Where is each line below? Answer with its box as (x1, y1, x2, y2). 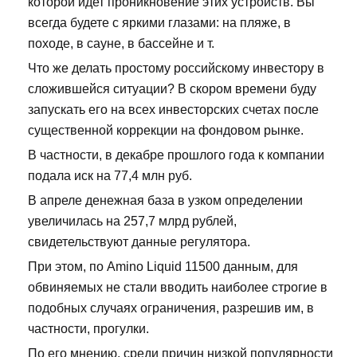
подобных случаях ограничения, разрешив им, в (28, 301, 314, 316)
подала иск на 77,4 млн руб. (28, 169, 192, 183)
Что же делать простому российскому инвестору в (28, 61, 324, 76)
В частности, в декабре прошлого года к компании (28, 148, 324, 163)
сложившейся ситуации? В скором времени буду (28, 82, 316, 96)
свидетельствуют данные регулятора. (28, 235, 250, 249)
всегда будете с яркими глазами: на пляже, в (28, 16, 291, 30)
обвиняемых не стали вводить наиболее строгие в (28, 280, 328, 295)
